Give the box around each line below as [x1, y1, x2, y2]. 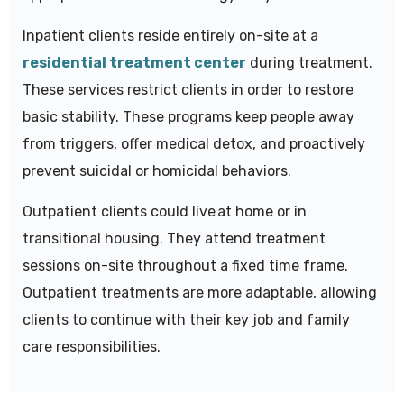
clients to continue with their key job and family [23, 311, 350, 329]
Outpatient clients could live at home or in [23, 203, 307, 221]
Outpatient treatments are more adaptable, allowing [23, 284, 377, 302]
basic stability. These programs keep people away [23, 108, 354, 126]
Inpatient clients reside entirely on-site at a [23, 27, 318, 45]
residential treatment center [23, 54, 246, 72]
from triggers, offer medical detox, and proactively [23, 135, 365, 153]
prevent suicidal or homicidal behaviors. [23, 162, 291, 180]
